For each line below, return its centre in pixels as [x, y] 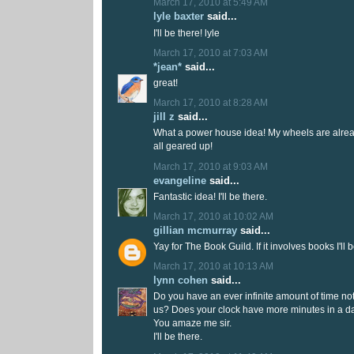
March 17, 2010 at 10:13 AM [213, 267]
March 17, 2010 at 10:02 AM [213, 216]
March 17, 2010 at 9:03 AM [211, 166]
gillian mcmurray [195, 230]
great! [166, 83]
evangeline [180, 180]
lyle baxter [179, 17]
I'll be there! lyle [186, 33]
